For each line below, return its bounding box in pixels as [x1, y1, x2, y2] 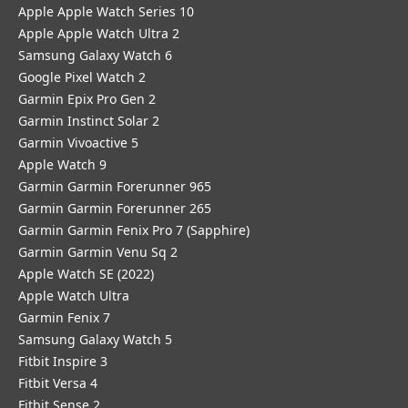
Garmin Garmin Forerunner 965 [18, 178, 211, 195]
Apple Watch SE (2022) [18, 265, 154, 282]
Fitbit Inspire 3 [18, 352, 107, 370]
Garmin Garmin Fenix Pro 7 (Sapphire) [18, 221, 250, 239]
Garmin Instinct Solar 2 [18, 112, 159, 129]
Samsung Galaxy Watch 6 [18, 46, 172, 64]
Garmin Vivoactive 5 [18, 134, 138, 151]
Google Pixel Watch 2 [18, 68, 146, 86]
